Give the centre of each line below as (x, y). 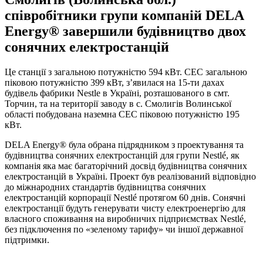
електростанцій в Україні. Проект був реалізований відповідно (130, 176)
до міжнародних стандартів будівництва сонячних (105, 187)
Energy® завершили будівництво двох (125, 31)
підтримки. (27, 240)
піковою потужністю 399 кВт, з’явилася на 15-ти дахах (114, 82)
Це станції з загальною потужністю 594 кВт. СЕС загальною (126, 72)
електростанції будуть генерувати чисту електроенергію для (125, 208)
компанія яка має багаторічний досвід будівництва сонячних (126, 166)
